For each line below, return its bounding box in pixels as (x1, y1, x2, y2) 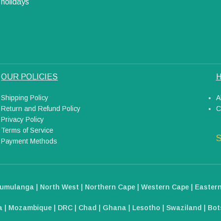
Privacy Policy (1, 115, 44, 123)
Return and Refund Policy (1, 104, 81, 112)
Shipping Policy (1, 93, 49, 102)
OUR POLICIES (1, 72, 58, 81)
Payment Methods (1, 137, 58, 145)
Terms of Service (1, 126, 54, 134)
